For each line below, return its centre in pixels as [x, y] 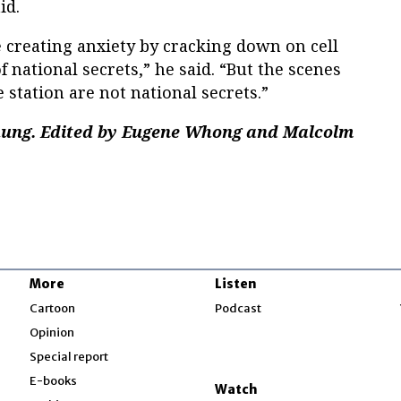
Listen [235, 283]
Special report [69, 356]
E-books [54, 380]
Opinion [52, 332]
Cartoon [53, 308]
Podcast [238, 308]
